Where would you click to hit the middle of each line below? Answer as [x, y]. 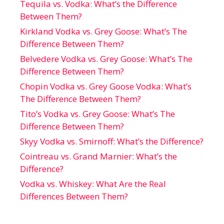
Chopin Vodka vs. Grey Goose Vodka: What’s [106, 86]
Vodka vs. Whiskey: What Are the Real [93, 184]
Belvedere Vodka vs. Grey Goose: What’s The [106, 59]
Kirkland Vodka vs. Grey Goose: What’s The [103, 31]
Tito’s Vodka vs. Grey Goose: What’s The [97, 114]
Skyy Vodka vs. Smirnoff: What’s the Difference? [112, 141]
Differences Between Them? [74, 196]
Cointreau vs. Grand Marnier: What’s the [98, 156]
